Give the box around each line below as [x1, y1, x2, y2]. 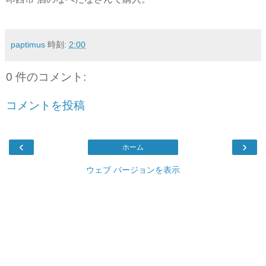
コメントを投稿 [6, 99, 85, 112]
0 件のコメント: [6, 71, 86, 84]
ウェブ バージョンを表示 [86, 165, 180, 175]
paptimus [11, 40, 45, 50]
